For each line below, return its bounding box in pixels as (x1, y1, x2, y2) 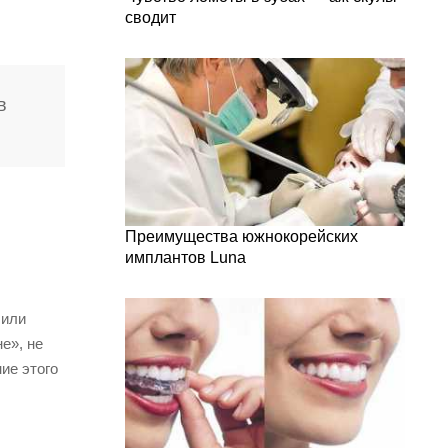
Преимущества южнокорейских (125, 228, 358, 245)
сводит (125, 9, 176, 26)
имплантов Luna (125, 249, 246, 266)
